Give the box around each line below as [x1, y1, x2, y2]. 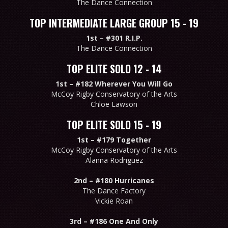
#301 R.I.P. [105, 33, 142, 43]
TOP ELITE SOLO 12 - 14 [66, 61, 162, 76]
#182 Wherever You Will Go [75, 78, 173, 89]
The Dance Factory [82, 185, 146, 195]
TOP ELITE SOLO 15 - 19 [67, 117, 161, 132]
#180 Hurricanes [95, 175, 154, 185]
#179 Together [97, 134, 151, 145]
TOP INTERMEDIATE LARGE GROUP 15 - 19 [30, 15, 198, 31]
